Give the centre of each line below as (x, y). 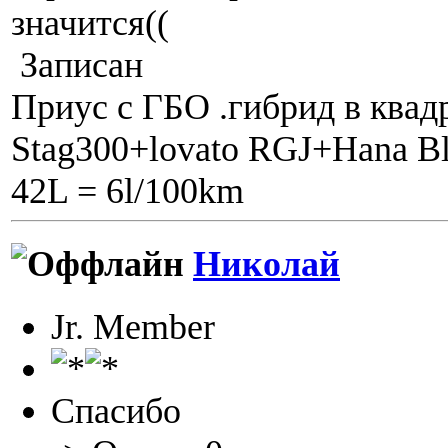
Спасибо (116, 411)
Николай (266, 264)
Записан (77, 64)
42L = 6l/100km (127, 190)
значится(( (90, 22)
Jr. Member (133, 327)
